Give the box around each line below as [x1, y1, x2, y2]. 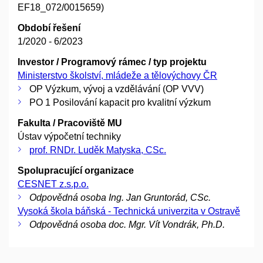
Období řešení [18, 23, 80, 33]
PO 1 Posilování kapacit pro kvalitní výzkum [29, 97, 211, 108]
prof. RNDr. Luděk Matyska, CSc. [29, 145, 166, 156]
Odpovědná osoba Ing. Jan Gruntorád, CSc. [29, 193, 211, 203]
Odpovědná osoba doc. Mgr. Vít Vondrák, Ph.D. [29, 220, 225, 230]
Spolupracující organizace [18, 166, 134, 176]
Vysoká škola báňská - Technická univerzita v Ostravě [18, 206, 240, 217]
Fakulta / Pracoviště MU [18, 118, 122, 129]
